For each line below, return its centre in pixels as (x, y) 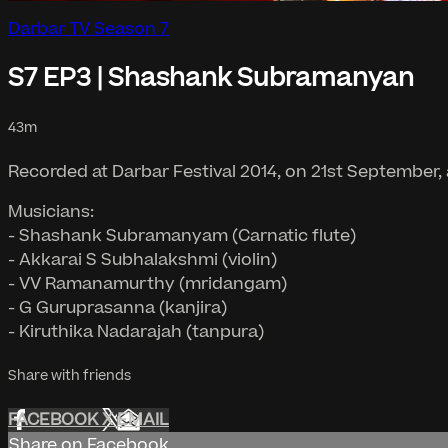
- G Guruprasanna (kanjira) (117, 307)
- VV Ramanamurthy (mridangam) (147, 283)
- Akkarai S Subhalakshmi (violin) (142, 259)
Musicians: (51, 211)
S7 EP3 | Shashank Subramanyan (211, 78)
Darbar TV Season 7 (88, 28)
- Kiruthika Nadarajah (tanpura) (136, 331)
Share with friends (69, 376)
